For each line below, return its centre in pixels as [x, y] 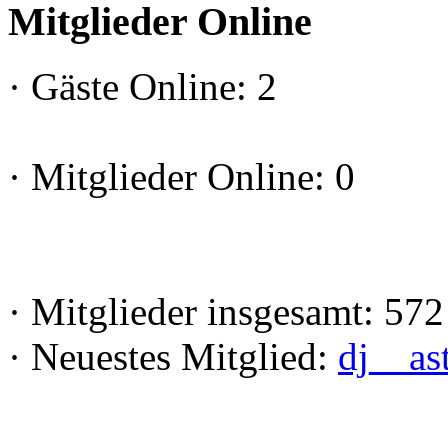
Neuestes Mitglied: [179, 357]
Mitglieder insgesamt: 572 [232, 312]
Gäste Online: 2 [149, 87]
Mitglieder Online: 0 [188, 177]
